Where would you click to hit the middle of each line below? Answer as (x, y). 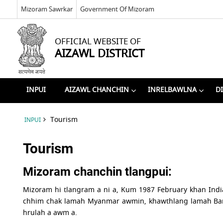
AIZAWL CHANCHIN (97, 90)
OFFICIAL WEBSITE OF (98, 41)
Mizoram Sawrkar (47, 9)
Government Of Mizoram (117, 9)
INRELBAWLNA (172, 90)
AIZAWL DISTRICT (99, 54)
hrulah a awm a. (50, 213)
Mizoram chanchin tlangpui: (98, 172)
